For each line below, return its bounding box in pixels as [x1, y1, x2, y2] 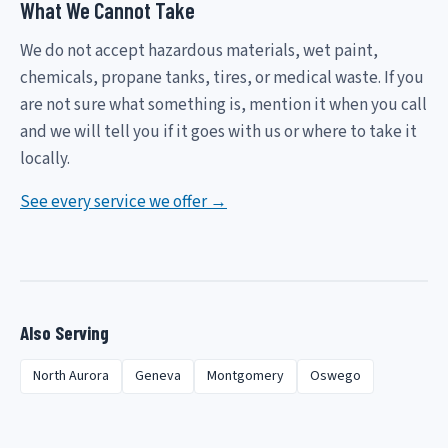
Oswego [310, 366, 361, 387]
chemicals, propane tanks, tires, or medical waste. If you [20, 65, 424, 90]
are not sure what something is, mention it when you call [20, 92, 427, 117]
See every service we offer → [20, 189, 227, 214]
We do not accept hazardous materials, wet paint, [20, 38, 378, 63]
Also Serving [20, 320, 109, 344]
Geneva [135, 366, 181, 387]
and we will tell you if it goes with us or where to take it [20, 119, 417, 144]
